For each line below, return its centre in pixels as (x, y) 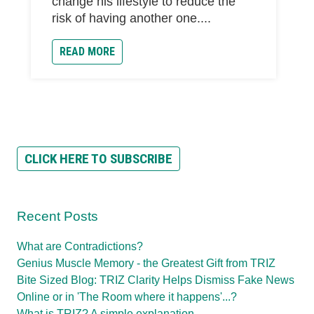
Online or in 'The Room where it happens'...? (127, 296)
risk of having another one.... (131, 18)
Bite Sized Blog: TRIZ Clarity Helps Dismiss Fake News (156, 280)
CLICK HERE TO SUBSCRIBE (98, 159)
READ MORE (87, 51)
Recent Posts (57, 217)
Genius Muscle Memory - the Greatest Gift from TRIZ (146, 263)
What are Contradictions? (80, 246)
